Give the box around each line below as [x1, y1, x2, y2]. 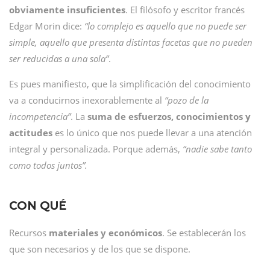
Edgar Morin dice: [9, 20, 84, 32]
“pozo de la [165, 94, 209, 106]
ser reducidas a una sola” [9, 52, 108, 64]
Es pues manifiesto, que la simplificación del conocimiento [9, 78, 251, 90]
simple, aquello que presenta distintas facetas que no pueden [9, 36, 253, 48]
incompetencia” [9, 110, 71, 122]
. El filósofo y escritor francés [125, 4, 245, 16]
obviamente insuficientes [9, 4, 125, 16]
